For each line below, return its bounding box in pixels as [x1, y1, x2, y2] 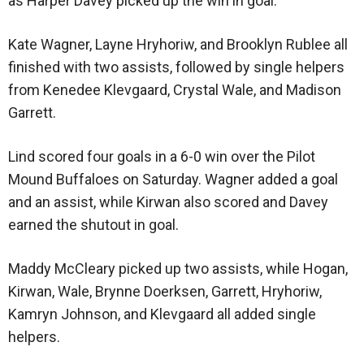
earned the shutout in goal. [8, 216, 179, 234]
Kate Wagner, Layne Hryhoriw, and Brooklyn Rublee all [8, 36, 348, 54]
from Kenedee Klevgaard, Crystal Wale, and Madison [8, 81, 341, 99]
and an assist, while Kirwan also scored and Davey [8, 193, 328, 211]
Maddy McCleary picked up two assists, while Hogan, [8, 260, 348, 278]
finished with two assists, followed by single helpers [8, 58, 344, 76]
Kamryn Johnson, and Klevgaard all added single [8, 305, 316, 323]
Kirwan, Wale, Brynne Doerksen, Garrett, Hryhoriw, [8, 283, 322, 301]
